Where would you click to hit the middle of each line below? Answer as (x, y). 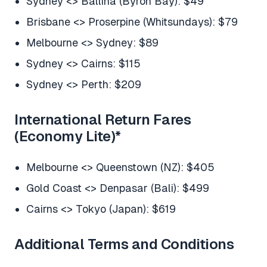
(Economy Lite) (65, 136)
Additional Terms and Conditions (124, 244)
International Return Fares (103, 120)
